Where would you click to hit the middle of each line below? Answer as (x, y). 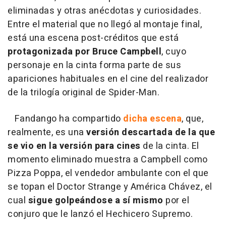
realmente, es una (47, 133)
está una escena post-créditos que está (93, 38)
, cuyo (174, 52)
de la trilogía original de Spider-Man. (83, 93)
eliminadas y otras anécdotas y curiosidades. (104, 11)
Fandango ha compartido (65, 119)
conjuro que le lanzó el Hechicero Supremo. (100, 214)
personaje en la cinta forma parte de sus (94, 66)
